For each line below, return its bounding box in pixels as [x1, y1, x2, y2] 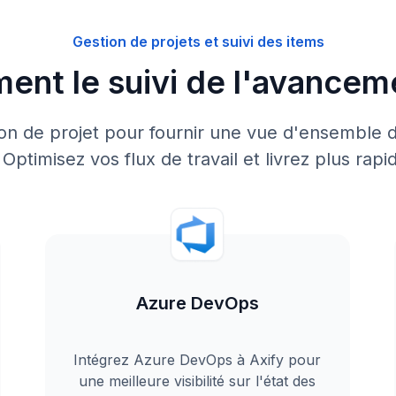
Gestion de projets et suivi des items [72, 33, 324, 50]
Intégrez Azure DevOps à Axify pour [73, 351, 322, 369]
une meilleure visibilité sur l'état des [79, 372, 316, 390]
